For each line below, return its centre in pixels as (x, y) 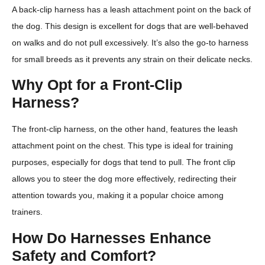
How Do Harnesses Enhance (112, 237)
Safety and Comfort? (84, 255)
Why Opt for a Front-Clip (97, 85)
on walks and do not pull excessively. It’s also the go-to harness (130, 42)
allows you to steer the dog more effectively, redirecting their (124, 179)
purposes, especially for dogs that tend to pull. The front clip (124, 162)
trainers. (27, 212)
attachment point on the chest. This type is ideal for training (122, 146)
